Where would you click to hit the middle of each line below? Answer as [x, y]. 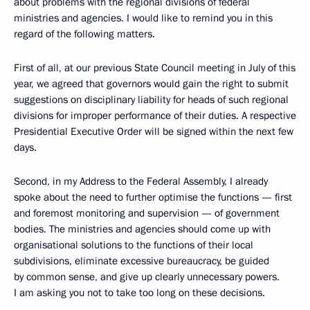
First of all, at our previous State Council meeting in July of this [155, 68]
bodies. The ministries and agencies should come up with [142, 229]
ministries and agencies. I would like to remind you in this [143, 18]
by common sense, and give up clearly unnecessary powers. [147, 277]
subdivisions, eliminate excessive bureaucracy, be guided [142, 261]
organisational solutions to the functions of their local [134, 245]
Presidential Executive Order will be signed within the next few [154, 132]
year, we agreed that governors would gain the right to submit [151, 84]
